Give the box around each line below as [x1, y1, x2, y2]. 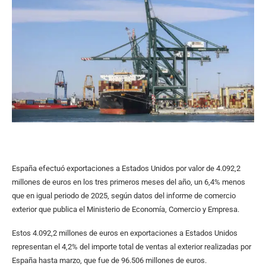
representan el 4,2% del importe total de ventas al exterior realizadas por [12, 242, 251, 251]
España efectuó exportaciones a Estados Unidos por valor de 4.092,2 [12, 163, 240, 173]
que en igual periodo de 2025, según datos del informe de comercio [12, 191, 236, 200]
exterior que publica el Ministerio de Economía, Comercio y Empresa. [12, 204, 239, 214]
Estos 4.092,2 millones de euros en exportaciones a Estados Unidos [12, 228, 237, 237]
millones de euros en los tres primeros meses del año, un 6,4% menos [12, 177, 245, 186]
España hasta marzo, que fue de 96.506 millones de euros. [12, 255, 207, 265]
